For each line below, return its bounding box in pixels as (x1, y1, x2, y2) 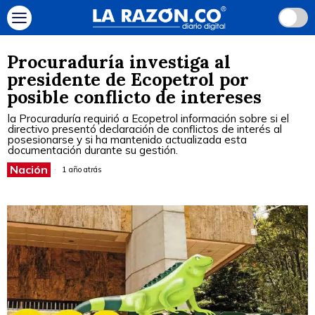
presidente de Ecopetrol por (7, 68, 249, 91)
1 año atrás (60, 165, 102, 174)
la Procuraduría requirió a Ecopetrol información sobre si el (8, 112, 289, 125)
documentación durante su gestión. (8, 143, 178, 157)
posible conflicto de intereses (7, 86, 262, 108)
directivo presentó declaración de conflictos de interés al (8, 122, 282, 136)
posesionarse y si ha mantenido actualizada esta (8, 133, 247, 146)
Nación (10, 162, 48, 176)
